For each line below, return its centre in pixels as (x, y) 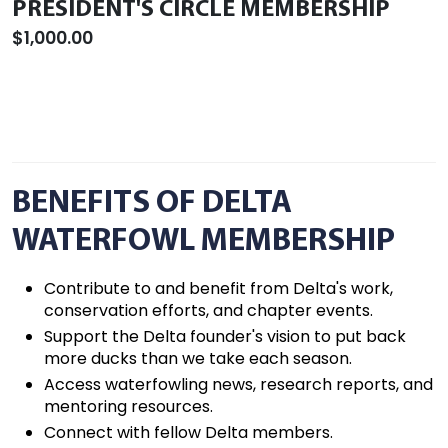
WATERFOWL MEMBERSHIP (203, 242)
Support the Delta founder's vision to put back (225, 336)
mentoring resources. (128, 406)
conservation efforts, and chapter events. (208, 310)
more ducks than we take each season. (198, 358)
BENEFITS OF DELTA (152, 204)
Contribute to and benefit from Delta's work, (218, 288)
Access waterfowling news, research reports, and (238, 384)
